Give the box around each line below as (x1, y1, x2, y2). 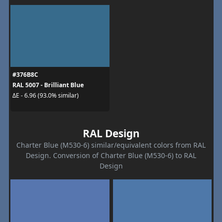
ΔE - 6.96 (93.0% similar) (12, 91, 79, 100)
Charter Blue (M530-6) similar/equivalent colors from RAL (16, 140, 206, 150)
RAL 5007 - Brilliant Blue (12, 80, 84, 89)
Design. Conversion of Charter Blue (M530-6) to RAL (26, 150, 196, 160)
